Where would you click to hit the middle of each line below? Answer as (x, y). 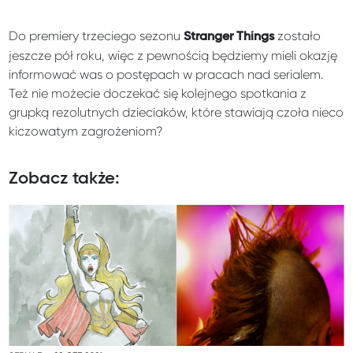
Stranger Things (229, 37)
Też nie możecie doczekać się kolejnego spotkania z (158, 93)
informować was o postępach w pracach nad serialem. (166, 74)
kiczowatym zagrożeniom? (86, 131)
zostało (298, 35)
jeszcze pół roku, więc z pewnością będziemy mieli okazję (173, 55)
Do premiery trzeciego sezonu (97, 35)
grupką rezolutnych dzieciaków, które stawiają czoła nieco (176, 112)
